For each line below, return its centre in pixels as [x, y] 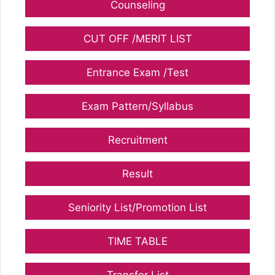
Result [137, 173]
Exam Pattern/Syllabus [137, 106]
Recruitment [137, 140]
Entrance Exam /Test [137, 72]
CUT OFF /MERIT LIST [137, 38]
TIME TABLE [137, 241]
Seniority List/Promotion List [137, 207]
